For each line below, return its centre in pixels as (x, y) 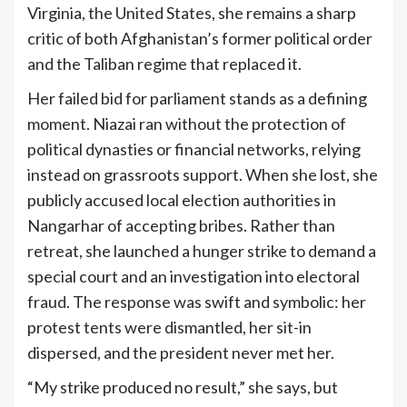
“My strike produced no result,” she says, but (183, 387)
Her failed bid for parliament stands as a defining (197, 98)
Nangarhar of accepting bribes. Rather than (181, 225)
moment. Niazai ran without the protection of (187, 123)
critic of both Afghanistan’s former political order (200, 38)
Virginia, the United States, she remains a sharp (192, 12)
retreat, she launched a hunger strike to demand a (202, 250)
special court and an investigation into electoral (194, 276)
